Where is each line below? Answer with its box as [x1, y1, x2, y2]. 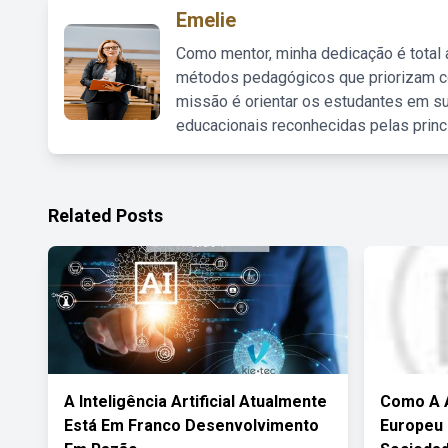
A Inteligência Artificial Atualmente [64, 392, 327, 411]
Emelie [176, 8, 236, 32]
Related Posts [48, 205, 163, 226]
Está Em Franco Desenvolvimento [64, 416, 319, 435]
